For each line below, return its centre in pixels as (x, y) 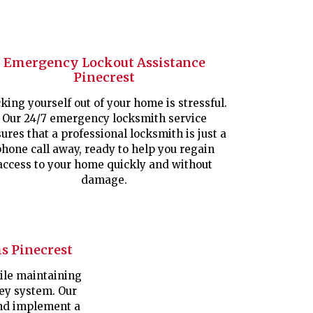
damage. (104, 180)
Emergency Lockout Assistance (104, 63)
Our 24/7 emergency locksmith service (104, 118)
